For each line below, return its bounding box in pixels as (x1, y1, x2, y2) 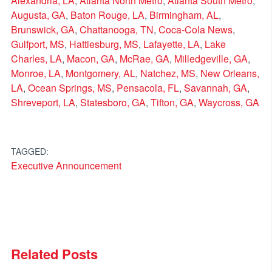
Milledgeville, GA (174, 52, 248, 66)
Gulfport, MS (10, 37, 64, 52)
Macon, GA (66, 52, 115, 66)
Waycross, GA (198, 95, 259, 110)
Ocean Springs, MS (27, 81, 112, 95)
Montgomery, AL (65, 66, 135, 81)
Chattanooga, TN (79, 22, 154, 37)
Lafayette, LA (143, 37, 200, 52)
